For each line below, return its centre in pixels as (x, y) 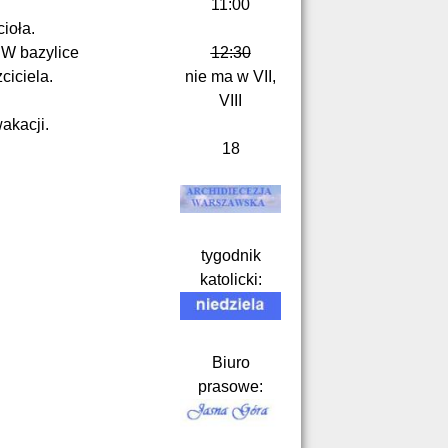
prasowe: (230, 386)
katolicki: (230, 280)
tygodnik (230, 256)
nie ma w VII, (230, 77)
